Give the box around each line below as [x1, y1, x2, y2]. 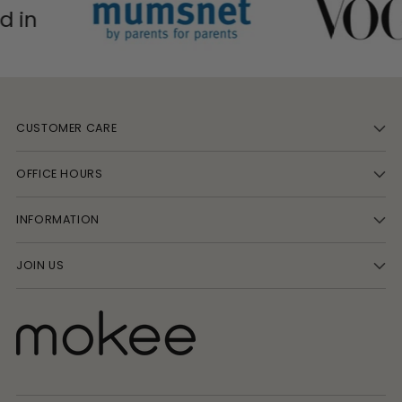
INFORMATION [16, 212, 100, 228]
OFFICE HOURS [16, 166, 103, 182]
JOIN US [16, 258, 65, 274]
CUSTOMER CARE [16, 120, 118, 136]
